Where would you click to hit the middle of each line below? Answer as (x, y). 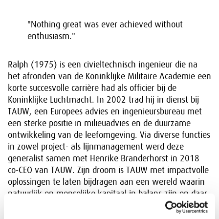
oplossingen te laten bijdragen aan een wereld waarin (106, 182)
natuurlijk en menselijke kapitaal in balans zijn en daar (108, 194)
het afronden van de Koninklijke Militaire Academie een (109, 76)
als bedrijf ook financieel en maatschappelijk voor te (103, 205)
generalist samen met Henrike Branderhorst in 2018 (104, 158)
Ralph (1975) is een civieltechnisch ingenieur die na (103, 65)
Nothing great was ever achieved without (107, 24)
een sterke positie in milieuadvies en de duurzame (99, 123)
